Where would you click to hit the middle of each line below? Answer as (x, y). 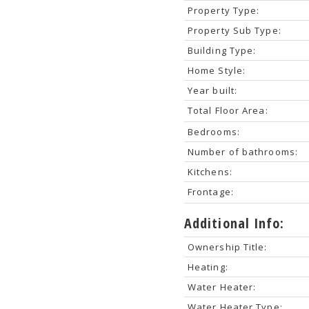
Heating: (208, 267)
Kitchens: (210, 171)
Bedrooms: (213, 131)
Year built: (212, 90)
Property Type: (223, 10)
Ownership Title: (227, 247)
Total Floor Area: (228, 110)
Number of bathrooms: (242, 151)
